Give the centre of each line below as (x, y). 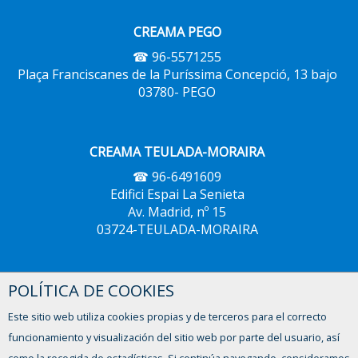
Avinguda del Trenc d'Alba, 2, (177, 332)
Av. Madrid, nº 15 (177, 212)
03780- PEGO (177, 92)
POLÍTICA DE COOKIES (91, 290)
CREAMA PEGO (177, 32)
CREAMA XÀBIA (177, 289)
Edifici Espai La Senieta (177, 194)
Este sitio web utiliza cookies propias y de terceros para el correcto (167, 316)
